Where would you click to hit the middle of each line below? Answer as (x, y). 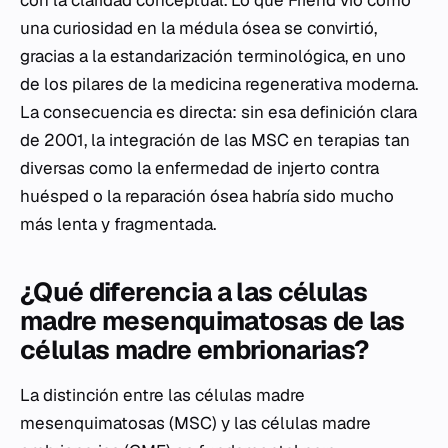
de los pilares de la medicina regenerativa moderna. (219, 84)
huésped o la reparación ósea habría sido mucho (207, 196)
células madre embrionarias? (194, 350)
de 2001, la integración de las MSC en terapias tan (215, 140)
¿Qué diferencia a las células (194, 292)
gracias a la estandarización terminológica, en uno (213, 56)
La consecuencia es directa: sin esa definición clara (218, 112)
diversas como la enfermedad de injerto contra (199, 168)
